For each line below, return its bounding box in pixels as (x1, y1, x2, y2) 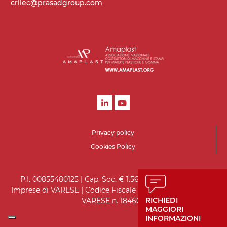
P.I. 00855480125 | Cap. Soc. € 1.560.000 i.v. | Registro (20, 175, 207, 184)
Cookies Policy (91, 143, 136, 150)
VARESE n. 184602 (82, 196, 145, 205)
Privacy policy (92, 129, 135, 136)
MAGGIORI (145, 205, 183, 214)
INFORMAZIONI (145, 214, 201, 223)
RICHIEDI (145, 196, 178, 205)
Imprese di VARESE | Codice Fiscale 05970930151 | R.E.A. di (11, 185, 216, 195)
